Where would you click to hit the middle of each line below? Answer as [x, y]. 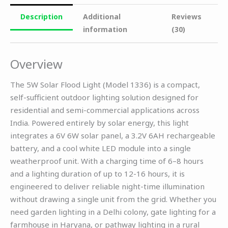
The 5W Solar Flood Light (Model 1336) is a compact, [105, 85]
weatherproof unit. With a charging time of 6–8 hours [107, 161]
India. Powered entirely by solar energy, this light [99, 123]
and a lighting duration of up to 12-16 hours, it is [97, 174]
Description [41, 16]
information [105, 29]
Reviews [187, 16]
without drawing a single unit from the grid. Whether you [113, 199]
